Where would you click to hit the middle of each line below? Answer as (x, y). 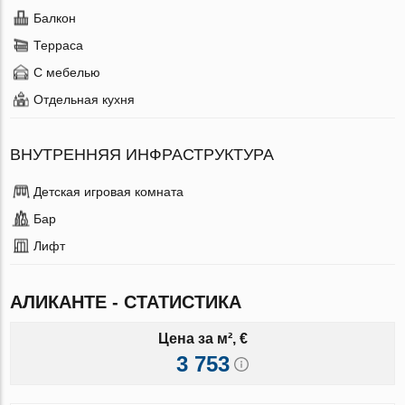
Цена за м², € (202, 338)
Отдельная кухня (85, 99)
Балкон (55, 18)
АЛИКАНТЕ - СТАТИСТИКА (126, 301)
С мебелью (67, 72)
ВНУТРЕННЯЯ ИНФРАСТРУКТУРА (142, 154)
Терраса (59, 45)
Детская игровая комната (109, 191)
